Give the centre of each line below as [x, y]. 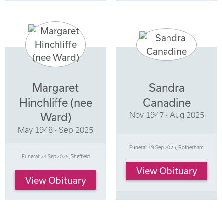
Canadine [166, 103]
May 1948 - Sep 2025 [55, 130]
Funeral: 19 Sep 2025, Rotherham [166, 147]
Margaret [55, 88]
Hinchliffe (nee [55, 103]
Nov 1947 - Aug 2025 [166, 115]
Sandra [166, 88]
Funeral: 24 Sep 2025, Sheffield [55, 156]
